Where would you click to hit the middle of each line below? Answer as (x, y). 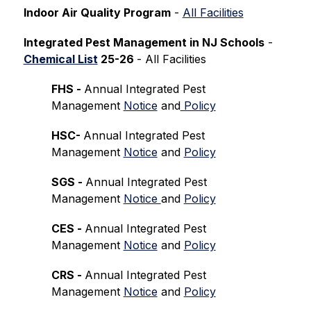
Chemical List (60, 59)
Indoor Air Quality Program (97, 12)
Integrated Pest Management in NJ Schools (144, 42)
